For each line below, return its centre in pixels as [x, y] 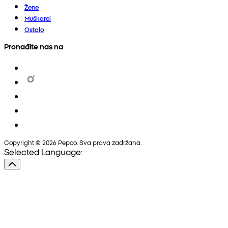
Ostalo [34, 29]
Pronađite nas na [34, 46]
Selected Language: [43, 151]
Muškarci [38, 18]
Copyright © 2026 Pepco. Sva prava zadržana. [73, 142]
